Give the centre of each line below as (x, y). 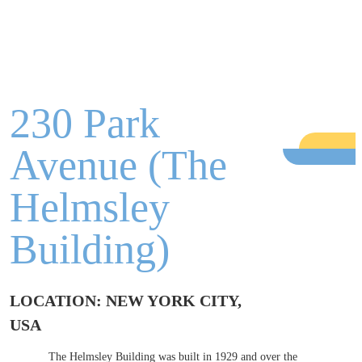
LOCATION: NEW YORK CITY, (126, 301)
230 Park (85, 123)
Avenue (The (118, 165)
